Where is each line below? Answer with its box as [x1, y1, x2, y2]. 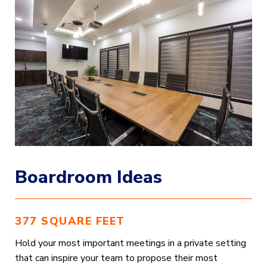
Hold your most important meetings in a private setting [15, 237, 246, 250]
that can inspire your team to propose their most [15, 252, 218, 265]
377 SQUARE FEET [15, 214, 125, 229]
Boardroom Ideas [15, 165, 162, 190]
